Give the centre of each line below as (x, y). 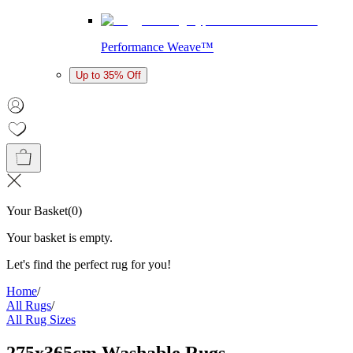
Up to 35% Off (108, 75)
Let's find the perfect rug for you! (89, 264)
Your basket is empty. (59, 238)
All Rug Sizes (41, 320)
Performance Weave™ (157, 47)
